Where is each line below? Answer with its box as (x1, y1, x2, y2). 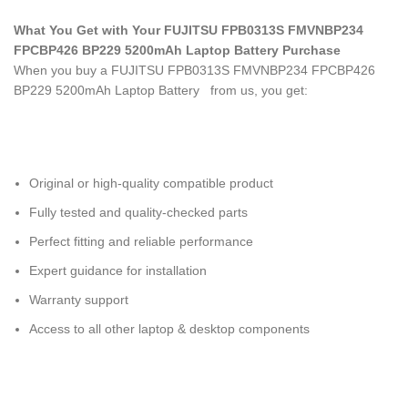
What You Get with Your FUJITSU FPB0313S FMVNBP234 (14, 23, 363, 37)
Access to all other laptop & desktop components (29, 321, 310, 336)
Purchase (282, 43, 341, 57)
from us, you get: (203, 83, 308, 97)
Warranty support (29, 292, 128, 307)
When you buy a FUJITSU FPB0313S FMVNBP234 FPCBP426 (14, 63, 375, 77)
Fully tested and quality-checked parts (29, 205, 248, 219)
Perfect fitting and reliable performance (29, 234, 253, 249)
